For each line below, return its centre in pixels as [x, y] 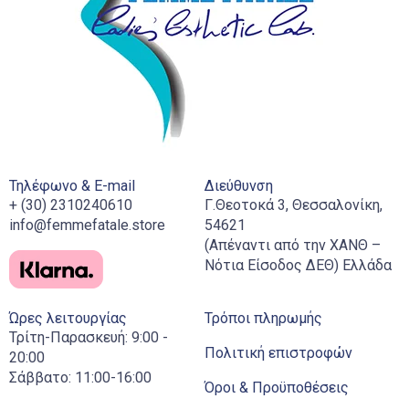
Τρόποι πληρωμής [263, 318]
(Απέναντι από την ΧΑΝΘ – [293, 245]
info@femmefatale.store [87, 225]
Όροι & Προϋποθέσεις [277, 387]
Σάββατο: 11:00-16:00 [80, 377]
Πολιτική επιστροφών [278, 352]
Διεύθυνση [239, 185]
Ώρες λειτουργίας [68, 318]
